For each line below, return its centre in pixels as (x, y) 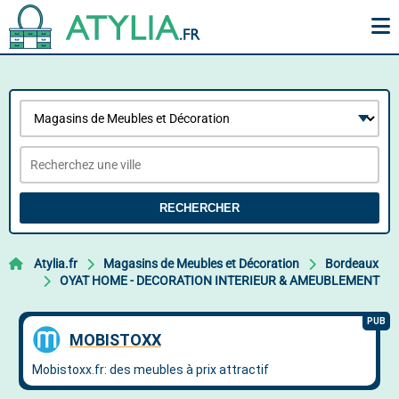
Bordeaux (352, 264)
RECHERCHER (199, 208)
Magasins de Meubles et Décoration (201, 264)
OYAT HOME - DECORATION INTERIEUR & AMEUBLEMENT (220, 281)
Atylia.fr (56, 264)
